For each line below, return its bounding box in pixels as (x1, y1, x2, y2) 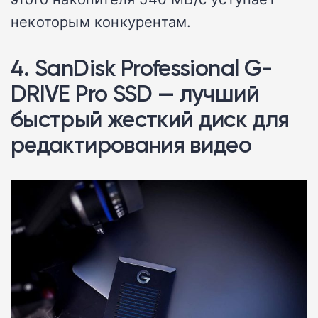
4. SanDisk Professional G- (11, 53, 273, 82)
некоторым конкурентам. (11, 11, 192, 31)
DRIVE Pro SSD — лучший (11, 79, 258, 107)
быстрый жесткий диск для (11, 104, 290, 133)
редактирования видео (11, 130, 252, 158)
